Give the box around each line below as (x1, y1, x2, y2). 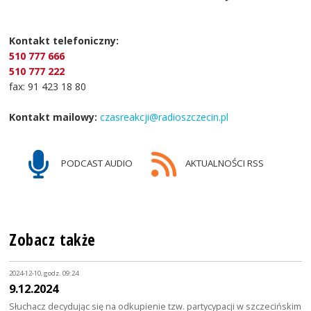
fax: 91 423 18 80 (9, 79, 90, 93)
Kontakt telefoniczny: (9, 33, 122, 47)
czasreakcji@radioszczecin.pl (97, 110, 229, 124)
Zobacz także (9, 228, 96, 251)
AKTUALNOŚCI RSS (183, 156, 264, 169)
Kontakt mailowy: (9, 110, 98, 124)
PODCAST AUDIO (59, 156, 133, 169)
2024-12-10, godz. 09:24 (9, 269, 79, 278)
